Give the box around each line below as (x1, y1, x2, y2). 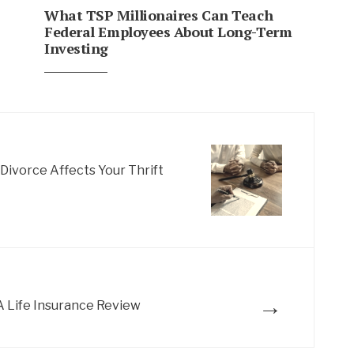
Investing (44, 38, 108, 58)
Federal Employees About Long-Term (44, 21, 292, 41)
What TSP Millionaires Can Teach (44, 5, 273, 24)
